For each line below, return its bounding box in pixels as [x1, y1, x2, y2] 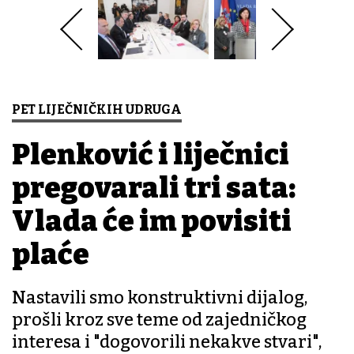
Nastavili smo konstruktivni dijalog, [12, 287, 307, 309]
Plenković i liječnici [12, 137, 289, 173]
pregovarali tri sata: [12, 171, 296, 206]
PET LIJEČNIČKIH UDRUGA [12, 102, 182, 118]
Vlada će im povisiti [12, 204, 292, 239]
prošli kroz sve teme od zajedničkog [12, 309, 307, 331]
